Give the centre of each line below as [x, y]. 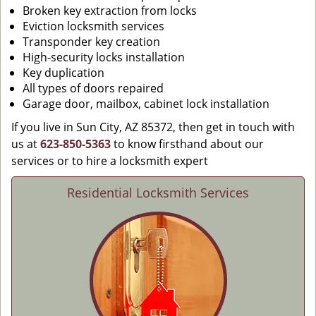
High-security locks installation [104, 57]
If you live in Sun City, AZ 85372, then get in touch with [153, 127]
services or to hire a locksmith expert [110, 161]
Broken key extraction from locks [110, 11]
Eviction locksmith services [93, 26]
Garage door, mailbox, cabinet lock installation [146, 104]
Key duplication [63, 73]
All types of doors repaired [93, 88]
